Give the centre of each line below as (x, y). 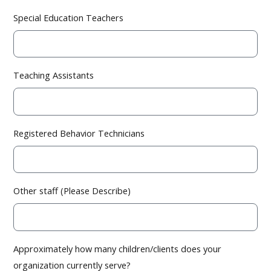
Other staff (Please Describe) (72, 191)
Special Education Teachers (69, 17)
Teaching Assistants (54, 75)
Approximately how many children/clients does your (118, 248)
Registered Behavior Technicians (79, 133)
